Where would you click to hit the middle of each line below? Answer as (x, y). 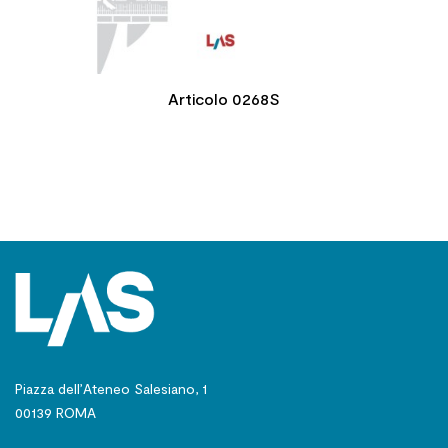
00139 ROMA (55, 412)
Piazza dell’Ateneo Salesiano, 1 (111, 388)
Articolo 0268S (224, 98)
